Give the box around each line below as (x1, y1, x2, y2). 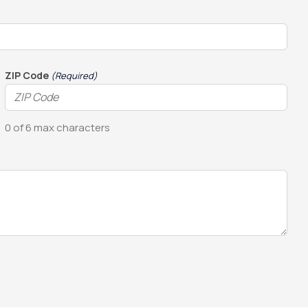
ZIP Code (5, 69, 49, 82)
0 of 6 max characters (5, 120, 110, 135)
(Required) (51, 69, 98, 82)
